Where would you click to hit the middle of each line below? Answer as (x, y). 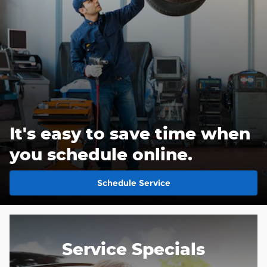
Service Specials (133, 249)
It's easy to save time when (130, 133)
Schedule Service (133, 183)
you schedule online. (101, 154)
